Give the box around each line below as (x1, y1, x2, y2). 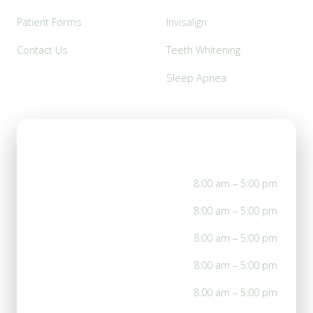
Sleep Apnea (166, 71, 226, 85)
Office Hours (36, 135, 109, 154)
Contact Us (17, 43, 68, 57)
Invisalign (166, 15, 207, 29)
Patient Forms (17, 15, 82, 29)
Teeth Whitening (166, 43, 240, 57)
